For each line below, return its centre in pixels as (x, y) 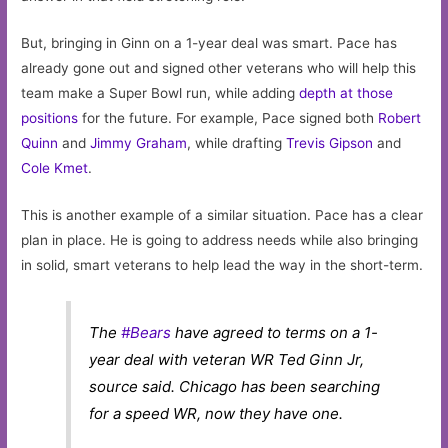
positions (50, 118)
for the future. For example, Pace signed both (228, 118)
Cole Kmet (55, 168)
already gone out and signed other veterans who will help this (219, 68)
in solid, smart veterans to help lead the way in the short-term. (222, 265)
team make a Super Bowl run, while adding (160, 93)
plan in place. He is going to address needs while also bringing (220, 240)
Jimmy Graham (139, 143)
